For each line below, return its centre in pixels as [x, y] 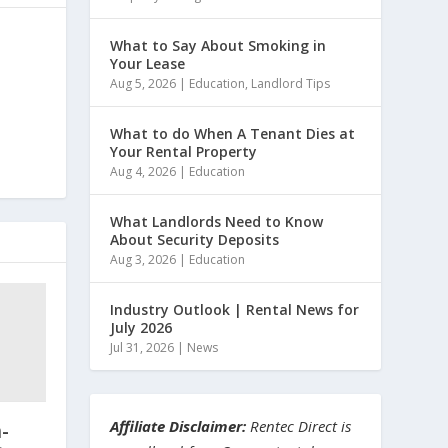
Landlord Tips [291, 83]
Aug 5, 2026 [143, 83]
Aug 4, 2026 [143, 171]
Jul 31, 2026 [142, 347]
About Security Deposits [195, 239]
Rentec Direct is [299, 426]
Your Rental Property [184, 151]
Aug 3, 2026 [143, 259]
